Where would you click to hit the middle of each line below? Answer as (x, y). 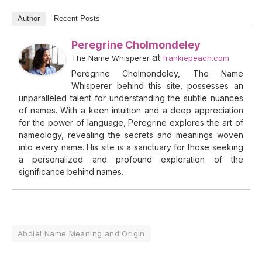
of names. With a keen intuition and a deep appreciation (131, 110)
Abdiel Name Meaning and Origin (81, 233)
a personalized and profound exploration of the (131, 159)
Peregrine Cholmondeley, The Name (157, 73)
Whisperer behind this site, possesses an (157, 85)
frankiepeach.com (196, 58)
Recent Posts (77, 18)
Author (29, 18)
